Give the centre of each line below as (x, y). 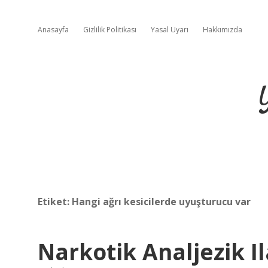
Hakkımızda (223, 30)
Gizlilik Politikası (110, 30)
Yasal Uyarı (170, 30)
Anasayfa (53, 30)
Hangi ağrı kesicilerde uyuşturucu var (161, 202)
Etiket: (55, 202)
